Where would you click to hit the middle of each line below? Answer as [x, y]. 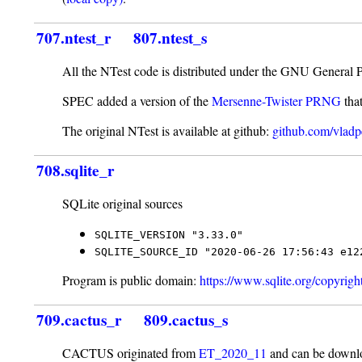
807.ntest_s [170, 38]
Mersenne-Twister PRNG [277, 101]
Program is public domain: [131, 280]
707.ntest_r [74, 38]
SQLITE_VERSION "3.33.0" [169, 235]
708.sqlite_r [76, 171]
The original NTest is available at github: [168, 131]
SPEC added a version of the [137, 101]
